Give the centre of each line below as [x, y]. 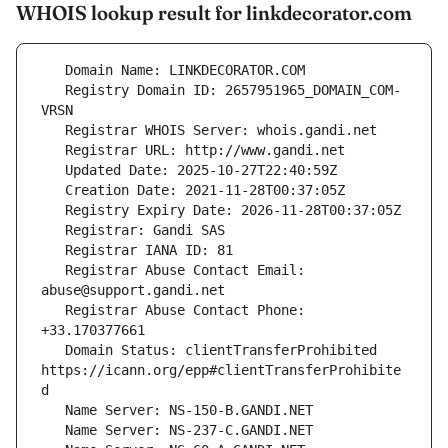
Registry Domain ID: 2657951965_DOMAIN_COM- [53, 90]
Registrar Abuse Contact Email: [53, 270]
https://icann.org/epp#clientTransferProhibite [221, 370]
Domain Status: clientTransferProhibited [53, 350]
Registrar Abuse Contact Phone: [53, 310]
